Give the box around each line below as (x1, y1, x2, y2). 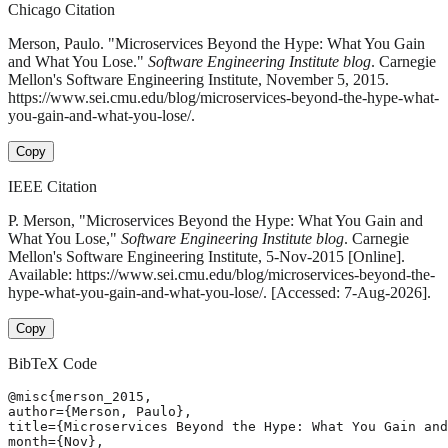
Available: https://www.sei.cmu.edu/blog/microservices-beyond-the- (8, 266, 435, 284)
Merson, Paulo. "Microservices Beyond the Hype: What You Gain (8, 35, 425, 53)
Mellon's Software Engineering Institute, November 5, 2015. (8, 71, 389, 89)
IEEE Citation (8, 178, 97, 196)
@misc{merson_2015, (8, 389, 152, 405)
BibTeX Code (8, 355, 97, 373)
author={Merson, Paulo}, (8, 404, 192, 420)
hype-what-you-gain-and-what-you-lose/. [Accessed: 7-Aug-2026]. (8, 284, 431, 302)
